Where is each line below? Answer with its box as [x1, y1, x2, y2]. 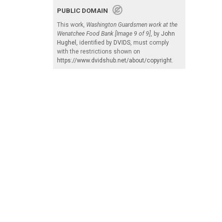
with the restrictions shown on [57, 48, 140, 55]
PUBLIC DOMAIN [57, 6, 112, 14]
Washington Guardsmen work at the [86, 21, 177, 28]
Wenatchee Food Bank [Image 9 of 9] [57, 30, 151, 37]
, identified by [76, 39, 113, 46]
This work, [57, 21, 86, 28]
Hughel [57, 39, 76, 46]
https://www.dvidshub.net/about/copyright [57, 56, 172, 64]
